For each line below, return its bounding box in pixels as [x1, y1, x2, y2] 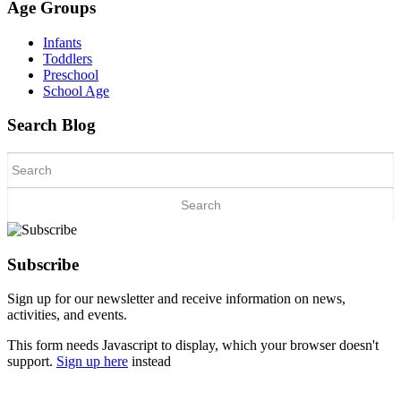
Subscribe [7, 254, 79, 274]
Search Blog [7, 115, 96, 135]
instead [128, 354, 171, 370]
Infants [43, 34, 81, 50]
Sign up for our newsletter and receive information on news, [7, 291, 346, 307]
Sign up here [56, 354, 128, 370]
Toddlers [43, 50, 92, 66]
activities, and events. [7, 307, 127, 323]
